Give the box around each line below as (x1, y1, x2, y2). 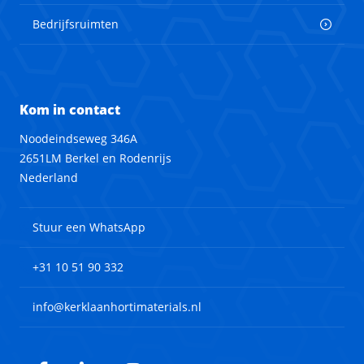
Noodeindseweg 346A (19, 131, 137, 147)
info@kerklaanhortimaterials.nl (32, 299, 201, 315)
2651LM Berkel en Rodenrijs (19, 150, 171, 167)
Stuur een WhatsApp (32, 219, 145, 236)
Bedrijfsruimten (32, 16, 119, 32)
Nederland (19, 170, 78, 186)
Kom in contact (19, 101, 120, 119)
